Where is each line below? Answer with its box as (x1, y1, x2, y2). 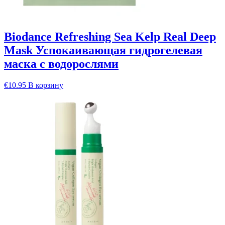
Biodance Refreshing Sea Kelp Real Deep (4, 30, 216, 43)
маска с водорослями (4, 57, 119, 70)
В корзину (28, 80, 63, 89)
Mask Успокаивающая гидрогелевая (4, 43, 202, 57)
